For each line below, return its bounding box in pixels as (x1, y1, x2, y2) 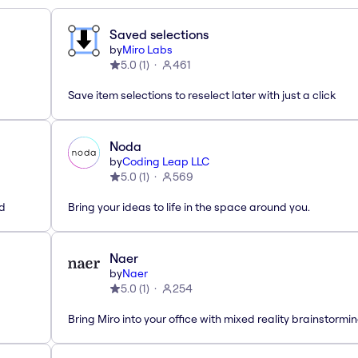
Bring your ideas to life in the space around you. (68, 199, 310, 214)
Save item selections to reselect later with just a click (68, 87, 336, 102)
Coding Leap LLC (122, 153, 209, 169)
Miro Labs (122, 42, 173, 57)
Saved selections (109, 26, 209, 42)
